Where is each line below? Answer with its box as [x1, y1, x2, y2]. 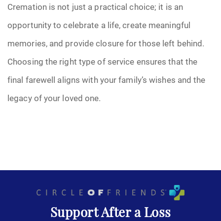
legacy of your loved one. [7, 92, 101, 104]
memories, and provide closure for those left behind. [7, 37, 205, 49]
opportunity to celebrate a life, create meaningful [7, 19, 191, 31]
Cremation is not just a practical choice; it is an [7, 1, 184, 12]
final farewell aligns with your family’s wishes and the [7, 74, 206, 85]
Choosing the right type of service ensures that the [7, 56, 198, 67]
